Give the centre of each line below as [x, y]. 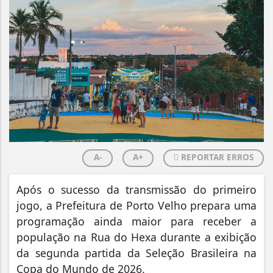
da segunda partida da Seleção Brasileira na [136, 253]
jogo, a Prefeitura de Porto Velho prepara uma [136, 206]
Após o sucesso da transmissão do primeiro [136, 190]
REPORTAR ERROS [216, 157]
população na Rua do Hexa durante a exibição [136, 237]
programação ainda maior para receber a [136, 222]
